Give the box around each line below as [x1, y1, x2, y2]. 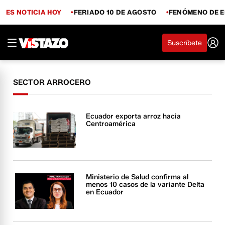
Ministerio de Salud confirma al [86, 173, 189, 182]
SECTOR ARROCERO [13, 78, 91, 87]
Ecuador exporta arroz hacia [86, 112, 181, 121]
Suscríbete [167, 38, 202, 47]
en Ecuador [86, 188, 124, 197]
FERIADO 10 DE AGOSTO [73, 8, 157, 16]
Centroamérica [86, 120, 136, 128]
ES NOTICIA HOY [6, 8, 62, 16]
